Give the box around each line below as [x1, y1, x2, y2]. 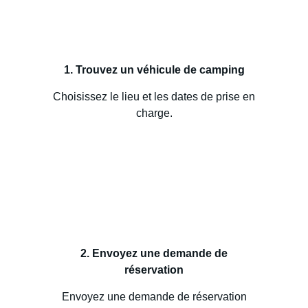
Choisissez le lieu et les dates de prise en [53, 91, 255, 102]
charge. [135, 107, 173, 119]
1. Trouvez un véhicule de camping [63, 64, 245, 76]
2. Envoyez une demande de [80, 247, 228, 259]
